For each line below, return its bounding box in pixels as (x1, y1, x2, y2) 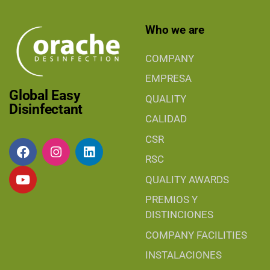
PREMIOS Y (145, 193, 198, 206)
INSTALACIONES (145, 249, 222, 262)
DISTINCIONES (145, 209, 213, 221)
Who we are (145, 22, 205, 37)
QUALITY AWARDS (145, 173, 229, 186)
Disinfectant (9, 101, 83, 118)
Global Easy (9, 87, 81, 104)
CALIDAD (145, 113, 187, 125)
